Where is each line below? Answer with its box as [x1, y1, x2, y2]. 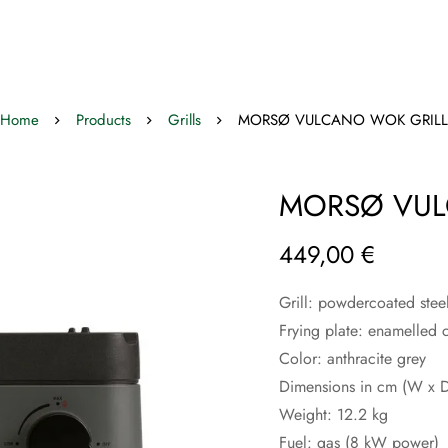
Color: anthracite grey [279, 347, 426, 370]
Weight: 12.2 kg [279, 403, 388, 426]
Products [76, 109, 131, 131]
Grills [168, 109, 201, 131]
